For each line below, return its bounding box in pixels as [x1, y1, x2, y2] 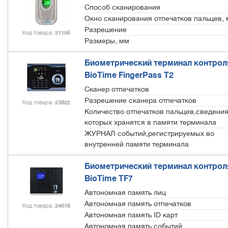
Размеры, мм [84, 36, 129, 45]
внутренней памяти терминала [84, 139, 189, 148]
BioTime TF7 [84, 174, 133, 183]
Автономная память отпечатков [84, 199, 191, 208]
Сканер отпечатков [84, 84, 149, 93]
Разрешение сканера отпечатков [84, 96, 196, 104]
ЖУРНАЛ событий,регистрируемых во [84, 129, 214, 137]
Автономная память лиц [84, 188, 166, 196]
